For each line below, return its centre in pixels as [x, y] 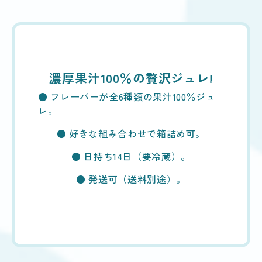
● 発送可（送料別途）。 [131, 179]
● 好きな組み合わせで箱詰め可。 [131, 133]
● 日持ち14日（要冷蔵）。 [131, 156]
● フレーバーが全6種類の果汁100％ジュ [127, 96]
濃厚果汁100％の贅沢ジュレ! [131, 77]
